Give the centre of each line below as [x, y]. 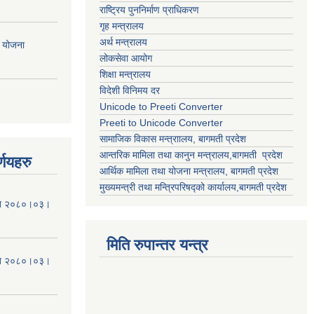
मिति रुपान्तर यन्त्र [157, 245]
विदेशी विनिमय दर [130, 90]
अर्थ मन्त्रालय [123, 42]
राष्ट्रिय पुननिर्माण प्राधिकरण [151, 9]
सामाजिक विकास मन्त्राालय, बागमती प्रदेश [174, 138]
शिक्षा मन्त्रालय [127, 74]
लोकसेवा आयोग [127, 58]
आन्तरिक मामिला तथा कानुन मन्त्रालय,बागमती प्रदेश [192, 155]
